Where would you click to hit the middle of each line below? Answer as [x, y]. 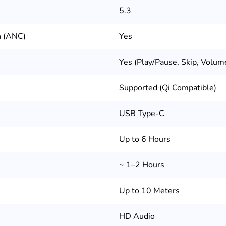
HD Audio [137, 217]
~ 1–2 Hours [142, 165]
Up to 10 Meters [149, 191]
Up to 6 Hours [145, 139]
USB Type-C [142, 114]
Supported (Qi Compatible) [168, 88]
